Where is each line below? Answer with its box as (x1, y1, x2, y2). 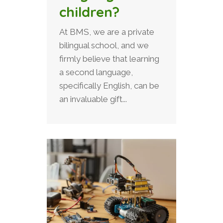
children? (59, 2, 119, 20)
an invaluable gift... (59, 94, 127, 104)
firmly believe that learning (59, 53, 159, 64)
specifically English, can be (59, 80, 159, 91)
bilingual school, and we (59, 40, 149, 50)
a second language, (59, 67, 133, 77)
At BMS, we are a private (59, 26, 154, 37)
